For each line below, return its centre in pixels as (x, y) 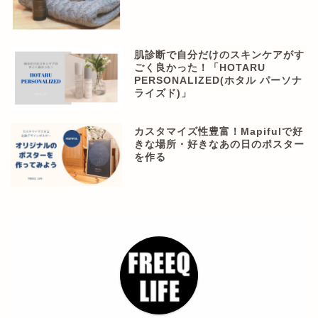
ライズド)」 (163, 94)
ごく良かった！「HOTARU (200, 68)
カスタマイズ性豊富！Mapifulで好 (219, 132)
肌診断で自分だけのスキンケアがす (220, 55)
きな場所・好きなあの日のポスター (220, 145)
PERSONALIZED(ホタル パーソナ (219, 81)
